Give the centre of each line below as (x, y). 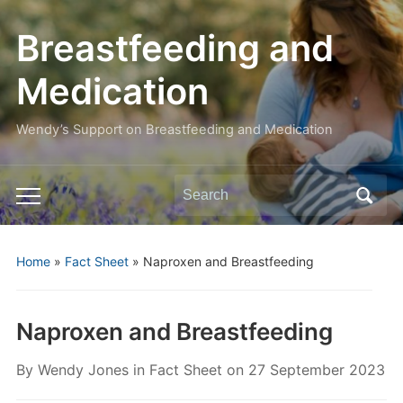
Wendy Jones (83, 370)
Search (197, 189)
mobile (38, 225)
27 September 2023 (316, 370)
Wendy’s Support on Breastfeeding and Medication (174, 130)
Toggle (38, 200)
